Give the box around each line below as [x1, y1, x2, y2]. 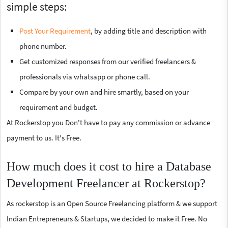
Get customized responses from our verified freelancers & [19, 56, 196, 66]
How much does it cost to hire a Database [7, 159, 211, 173]
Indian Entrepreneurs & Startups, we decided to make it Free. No [7, 213, 207, 223]
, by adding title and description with [91, 25, 207, 36]
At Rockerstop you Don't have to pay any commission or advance [7, 117, 210, 127]
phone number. [19, 41, 67, 51]
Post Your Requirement [19, 25, 91, 36]
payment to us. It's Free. [7, 132, 81, 142]
